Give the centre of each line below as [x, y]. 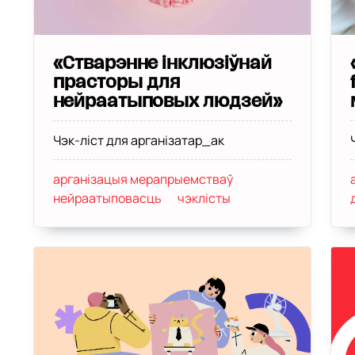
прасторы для [116, 82]
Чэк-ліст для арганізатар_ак [138, 140]
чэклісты [204, 198]
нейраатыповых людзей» [167, 101]
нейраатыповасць [107, 198]
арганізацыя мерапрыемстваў [143, 179]
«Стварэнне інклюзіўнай [162, 63]
